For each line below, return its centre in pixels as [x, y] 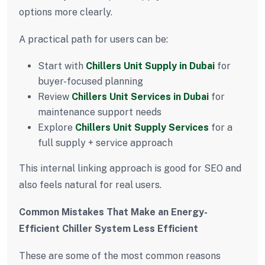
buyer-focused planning [91, 81]
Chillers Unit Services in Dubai [140, 96]
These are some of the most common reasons [120, 256]
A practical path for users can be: [93, 39]
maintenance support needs [100, 112]
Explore [56, 127]
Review [55, 96]
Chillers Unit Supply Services [142, 127]
